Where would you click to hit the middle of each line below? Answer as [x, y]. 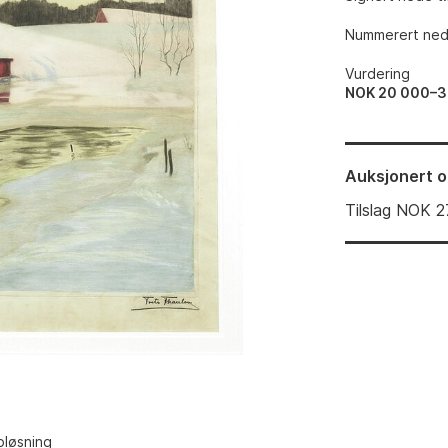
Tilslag [368, 210]
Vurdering [378, 73]
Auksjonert [389, 176]
